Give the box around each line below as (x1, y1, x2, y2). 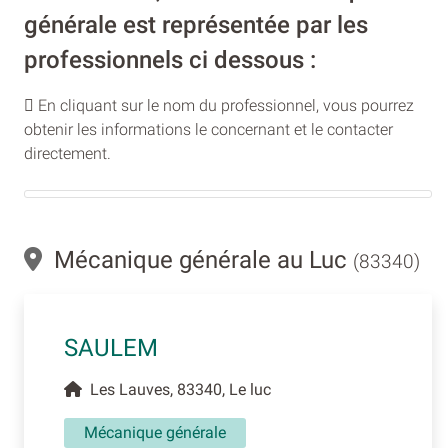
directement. (24, 144, 111, 164)
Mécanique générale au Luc (42, 246, 353, 275)
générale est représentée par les (24, 11, 368, 40)
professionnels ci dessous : (24, 46, 316, 75)
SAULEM (64, 334, 158, 363)
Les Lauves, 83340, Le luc (82, 380, 271, 400)
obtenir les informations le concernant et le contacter (24, 120, 393, 140)
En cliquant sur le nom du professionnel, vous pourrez (34, 96, 414, 116)
